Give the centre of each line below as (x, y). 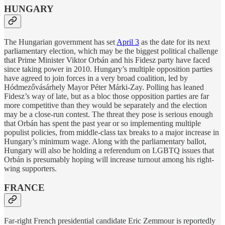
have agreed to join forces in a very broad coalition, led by (96, 78)
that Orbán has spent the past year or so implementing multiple (102, 123)
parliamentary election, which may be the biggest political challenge (111, 51)
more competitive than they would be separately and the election (105, 105)
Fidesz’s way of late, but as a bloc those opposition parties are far (106, 96)
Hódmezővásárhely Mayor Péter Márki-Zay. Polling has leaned (104, 87)
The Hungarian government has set (60, 42)
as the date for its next (175, 42)
